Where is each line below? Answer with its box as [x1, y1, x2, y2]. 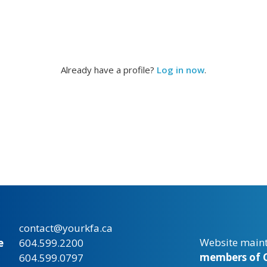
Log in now [157, 63, 204, 76]
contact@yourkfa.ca [18, 221, 113, 235]
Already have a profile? [61, 63, 157, 76]
